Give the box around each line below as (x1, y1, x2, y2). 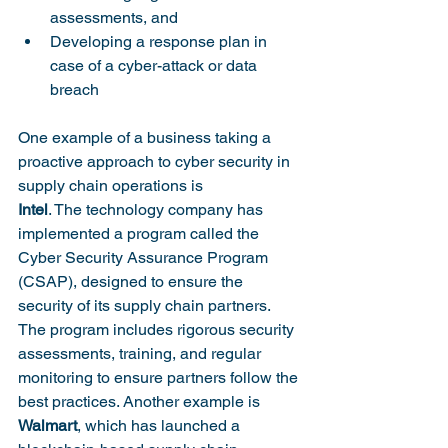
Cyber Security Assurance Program (18, 248, 272, 267)
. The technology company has (48, 200, 267, 219)
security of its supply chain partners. (18, 296, 274, 315)
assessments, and (50, 8, 182, 27)
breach (50, 80, 99, 99)
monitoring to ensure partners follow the (18, 368, 302, 387)
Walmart (18, 416, 77, 435)
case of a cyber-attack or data (50, 56, 261, 75)
